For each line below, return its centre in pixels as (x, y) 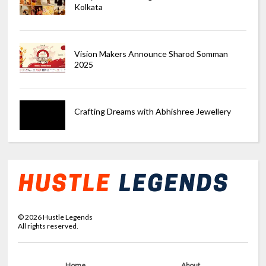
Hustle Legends (67, 217)
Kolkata (88, 7)
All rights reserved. (48, 226)
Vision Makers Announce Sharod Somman (151, 54)
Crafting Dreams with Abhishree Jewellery (152, 112)
